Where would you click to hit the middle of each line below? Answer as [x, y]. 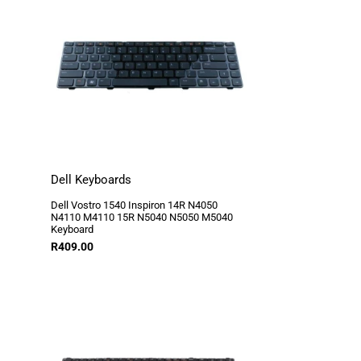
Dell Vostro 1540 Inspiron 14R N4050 [135, 205]
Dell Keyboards [91, 179]
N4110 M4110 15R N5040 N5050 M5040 [142, 217]
